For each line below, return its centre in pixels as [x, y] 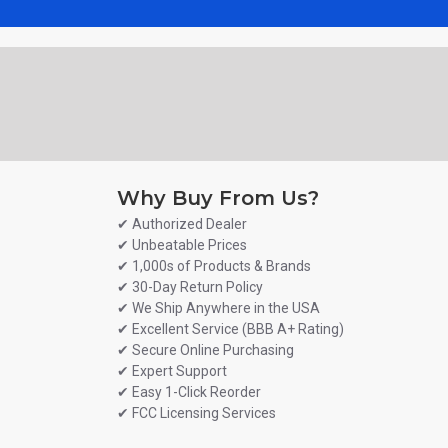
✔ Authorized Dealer [182, 224]
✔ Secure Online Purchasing [205, 350]
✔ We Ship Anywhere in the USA [218, 308]
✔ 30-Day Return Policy [190, 287]
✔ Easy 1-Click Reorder [189, 392]
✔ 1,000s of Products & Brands [214, 266]
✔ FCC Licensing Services [196, 413]
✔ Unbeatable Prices [182, 245]
